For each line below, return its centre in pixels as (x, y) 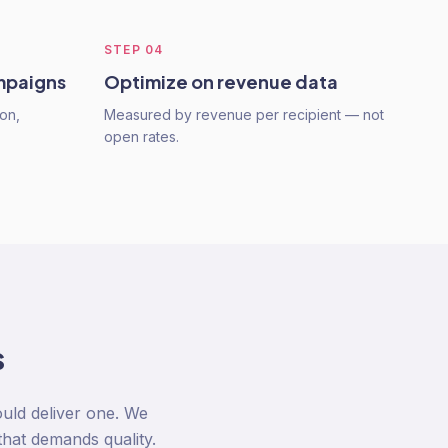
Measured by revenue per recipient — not (244, 114)
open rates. (141, 136)
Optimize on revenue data (221, 81)
